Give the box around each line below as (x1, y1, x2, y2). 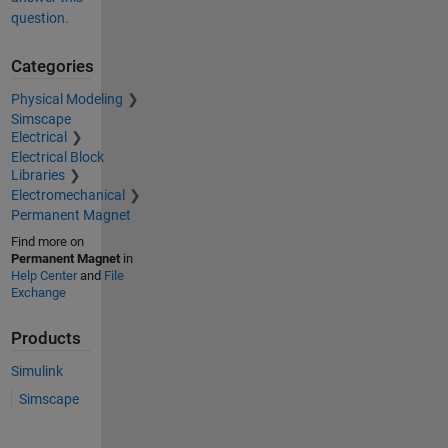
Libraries (10, 166, 65, 183)
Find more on (10, 233, 84, 249)
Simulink (10, 363, 63, 380)
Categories (10, 57, 94, 77)
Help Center (10, 267, 77, 283)
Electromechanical (10, 186, 125, 203)
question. (10, 10, 69, 27)
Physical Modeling (10, 90, 123, 107)
